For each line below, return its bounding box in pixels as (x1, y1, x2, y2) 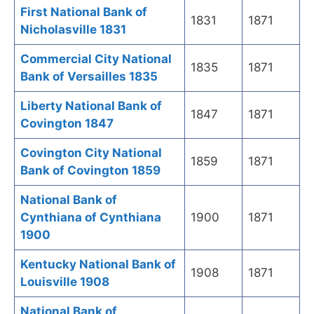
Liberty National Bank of (20, 99, 162, 114)
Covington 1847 (20, 116, 114, 131)
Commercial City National (20, 52, 172, 67)
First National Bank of (20, 5, 147, 20)
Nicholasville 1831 (20, 22, 126, 37)
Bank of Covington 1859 (20, 163, 161, 178)
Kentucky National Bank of (20, 257, 176, 272)
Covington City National (20, 146, 162, 161)
